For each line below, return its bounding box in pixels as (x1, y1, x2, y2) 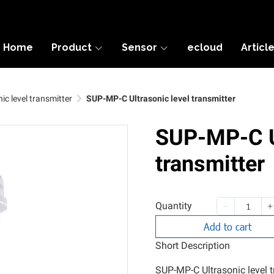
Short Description (155, 240, 230, 251)
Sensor (122, 42, 157, 53)
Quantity (155, 200, 192, 212)
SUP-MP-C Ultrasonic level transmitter (86, 94, 235, 103)
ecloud (187, 42, 223, 53)
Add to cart (204, 220, 252, 233)
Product (51, 42, 92, 53)
